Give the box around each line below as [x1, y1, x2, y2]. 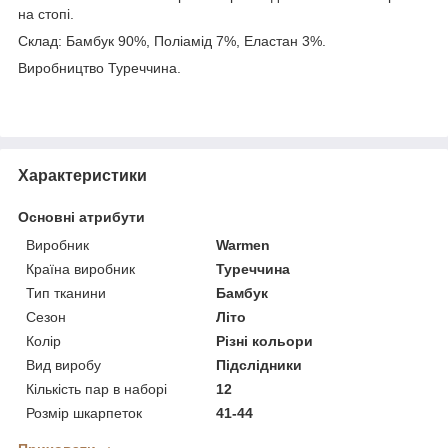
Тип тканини [26, 284, 106, 301]
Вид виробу [26, 356, 101, 373]
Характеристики [18, 166, 147, 184]
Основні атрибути [18, 208, 145, 225]
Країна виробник [26, 260, 135, 277]
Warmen [216, 236, 271, 253]
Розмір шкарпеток [26, 404, 142, 421]
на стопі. [18, 5, 74, 22]
